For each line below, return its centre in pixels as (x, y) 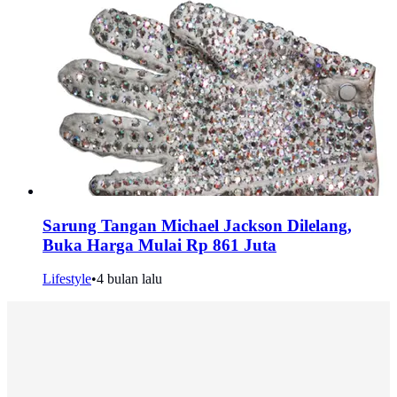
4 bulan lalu (129, 279)
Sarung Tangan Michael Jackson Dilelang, (197, 225)
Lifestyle (67, 279)
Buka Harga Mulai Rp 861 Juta (160, 245)
